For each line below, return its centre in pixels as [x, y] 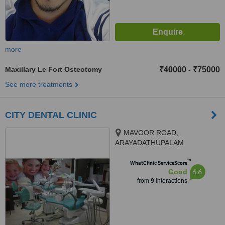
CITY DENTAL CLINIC [51, 115]
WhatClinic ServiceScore [158, 163]
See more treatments [39, 84]
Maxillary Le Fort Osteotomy [53, 69]
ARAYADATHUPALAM [149, 143]
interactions [171, 181]
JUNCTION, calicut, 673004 [159, 153]
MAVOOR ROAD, [151, 133]
